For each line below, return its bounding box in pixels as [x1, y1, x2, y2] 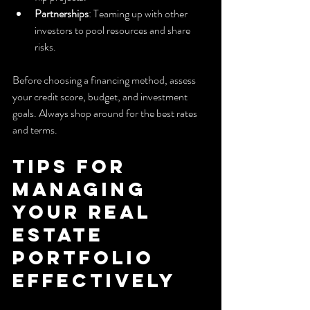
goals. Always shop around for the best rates [12, 105, 199, 122]
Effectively [12, 268, 176, 293]
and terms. [12, 122, 57, 138]
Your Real [12, 200, 160, 224]
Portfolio [12, 246, 163, 270]
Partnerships [35, 6, 89, 22]
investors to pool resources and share [35, 22, 192, 39]
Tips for [12, 154, 134, 179]
